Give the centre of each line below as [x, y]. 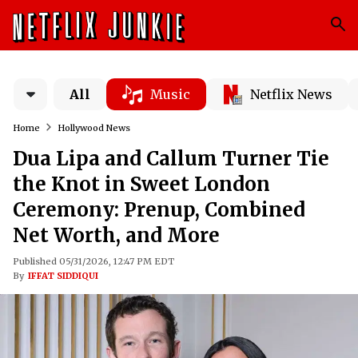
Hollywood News [94, 128]
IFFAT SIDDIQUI [63, 276]
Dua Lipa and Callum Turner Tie [171, 159]
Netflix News [291, 94]
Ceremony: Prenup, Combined [159, 210]
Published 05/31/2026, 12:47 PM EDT [93, 261]
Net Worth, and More [116, 235]
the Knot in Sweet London [141, 184]
